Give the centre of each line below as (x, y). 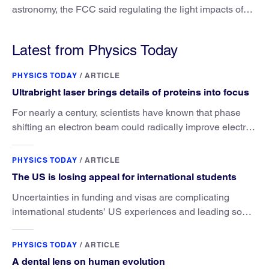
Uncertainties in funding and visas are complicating (121, 198)
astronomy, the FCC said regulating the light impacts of (128, 10)
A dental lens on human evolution (89, 262)
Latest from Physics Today (95, 50)
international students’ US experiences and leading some (134, 212)
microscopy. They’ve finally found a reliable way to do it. (130, 142)
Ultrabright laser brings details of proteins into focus (131, 92)
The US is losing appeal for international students (124, 177)
